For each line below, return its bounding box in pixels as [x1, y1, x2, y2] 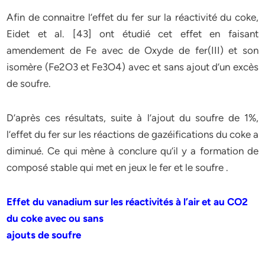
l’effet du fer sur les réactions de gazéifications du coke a [7, 128, 258, 140]
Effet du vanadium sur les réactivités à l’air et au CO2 [7, 196, 248, 208]
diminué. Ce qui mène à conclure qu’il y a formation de [7, 145, 258, 157]
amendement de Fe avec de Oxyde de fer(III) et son [7, 44, 258, 56]
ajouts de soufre [7, 229, 82, 241]
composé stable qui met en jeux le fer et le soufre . [7, 161, 229, 173]
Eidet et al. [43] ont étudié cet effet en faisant [7, 28, 258, 40]
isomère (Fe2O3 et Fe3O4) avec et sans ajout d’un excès [7, 61, 258, 73]
